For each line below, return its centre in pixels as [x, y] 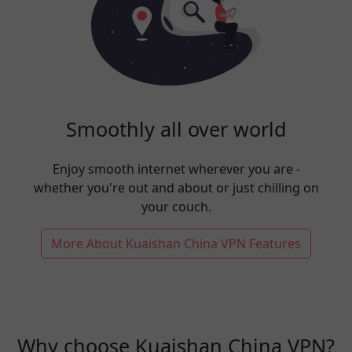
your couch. [176, 206]
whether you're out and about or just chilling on [176, 187]
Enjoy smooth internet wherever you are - [176, 169]
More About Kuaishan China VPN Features [176, 243]
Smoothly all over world [176, 128]
